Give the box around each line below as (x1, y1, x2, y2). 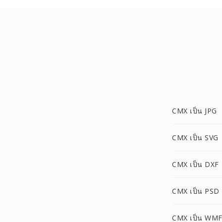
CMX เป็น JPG (172, 106, 217, 115)
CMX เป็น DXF (172, 160, 219, 169)
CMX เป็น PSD (172, 186, 220, 196)
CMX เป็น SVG (172, 133, 219, 142)
